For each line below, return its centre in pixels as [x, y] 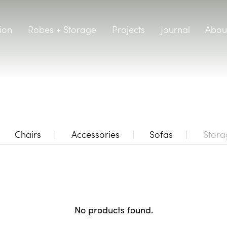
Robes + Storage [62, 29]
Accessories [95, 134]
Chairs [28, 134]
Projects [128, 29]
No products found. [113, 210]
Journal [175, 29]
